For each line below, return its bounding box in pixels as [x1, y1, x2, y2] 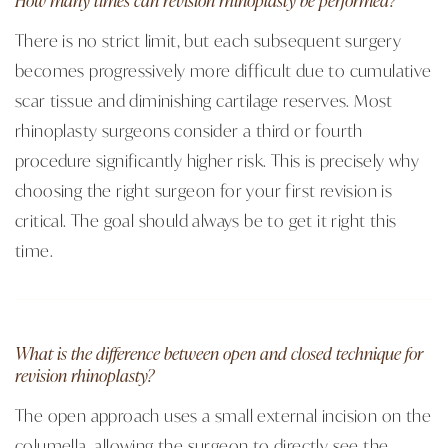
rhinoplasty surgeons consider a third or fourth [15, 117, 363, 142]
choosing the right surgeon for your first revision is [15, 177, 393, 202]
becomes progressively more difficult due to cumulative [15, 57, 432, 82]
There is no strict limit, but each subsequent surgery [15, 27, 402, 52]
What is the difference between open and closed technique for [15, 340, 423, 365]
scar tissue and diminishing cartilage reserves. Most [15, 87, 393, 112]
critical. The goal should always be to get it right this [15, 207, 397, 232]
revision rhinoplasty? [15, 362, 154, 387]
